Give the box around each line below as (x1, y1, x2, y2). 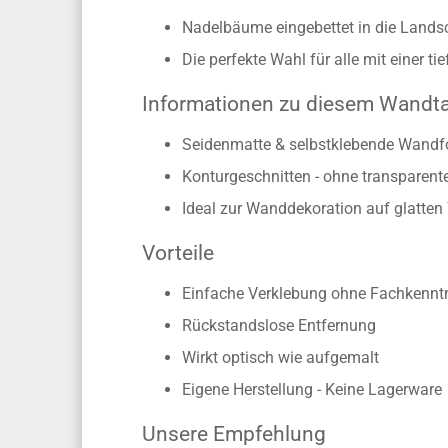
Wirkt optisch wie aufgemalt (182, 411, 380, 430)
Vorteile (142, 304, 215, 328)
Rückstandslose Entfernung (182, 379, 377, 398)
